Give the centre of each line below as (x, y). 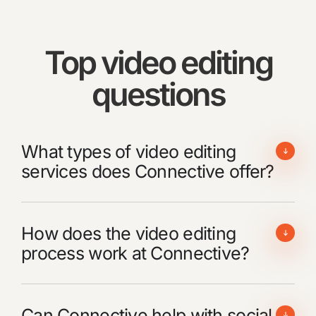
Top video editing (158, 62)
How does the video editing (129, 233)
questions (158, 94)
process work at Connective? (135, 253)
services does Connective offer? (148, 171)
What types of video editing (129, 151)
